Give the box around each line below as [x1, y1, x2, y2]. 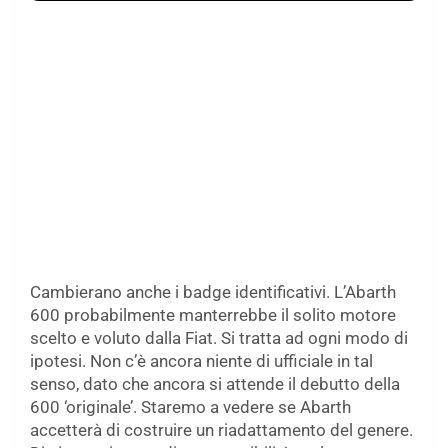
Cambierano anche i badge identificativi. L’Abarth [30, 281, 396, 302]
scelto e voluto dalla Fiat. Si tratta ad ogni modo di [30, 327, 408, 348]
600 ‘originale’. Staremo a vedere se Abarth [30, 396, 351, 417]
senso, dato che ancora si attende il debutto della [30, 373, 400, 394]
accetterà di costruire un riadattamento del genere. [30, 419, 413, 440]
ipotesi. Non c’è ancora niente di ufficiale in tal [30, 350, 373, 371]
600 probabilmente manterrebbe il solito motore [30, 304, 396, 325]
